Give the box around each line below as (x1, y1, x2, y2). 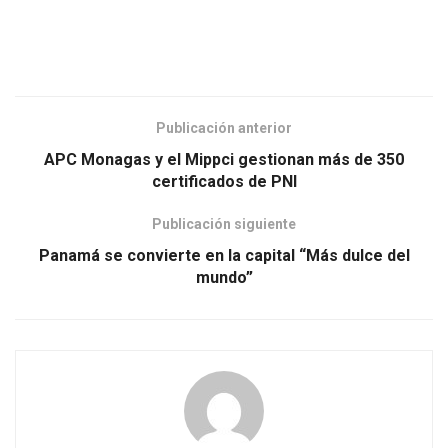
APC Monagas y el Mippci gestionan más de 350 (44, 149, 404, 169)
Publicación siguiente (152, 215, 296, 232)
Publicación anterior (156, 119, 292, 136)
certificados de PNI (151, 171, 297, 191)
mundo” (195, 267, 253, 287)
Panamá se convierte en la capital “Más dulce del (38, 245, 410, 265)
